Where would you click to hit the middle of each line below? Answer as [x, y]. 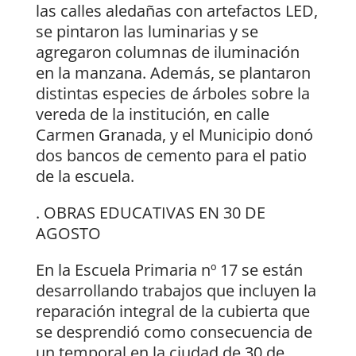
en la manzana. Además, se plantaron [173, 73]
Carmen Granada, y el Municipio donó [174, 135]
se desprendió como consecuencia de [174, 332]
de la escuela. [85, 176]
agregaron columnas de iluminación [167, 52]
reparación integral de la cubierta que [172, 311]
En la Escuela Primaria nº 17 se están [169, 270]
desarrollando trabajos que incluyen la [176, 291]
